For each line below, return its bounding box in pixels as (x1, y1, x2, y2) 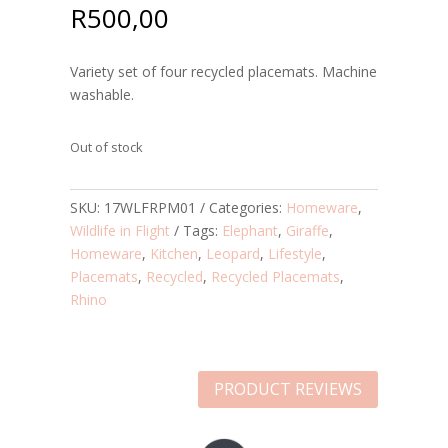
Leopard (206, 243, 260, 263)
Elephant (222, 220, 278, 240)
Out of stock (70, 137, 143, 156)
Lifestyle (268, 243, 322, 263)
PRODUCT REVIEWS (214, 377, 362, 400)
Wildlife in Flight (70, 220, 170, 240)
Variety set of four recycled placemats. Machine (70, 61, 377, 81)
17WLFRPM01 (104, 197, 196, 217)
